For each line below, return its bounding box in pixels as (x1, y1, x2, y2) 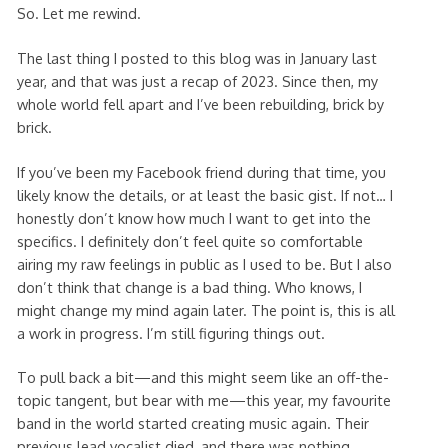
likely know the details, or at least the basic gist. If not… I (16, 185, 393, 204)
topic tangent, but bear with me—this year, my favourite (16, 391, 391, 410)
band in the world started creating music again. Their (16, 414, 369, 433)
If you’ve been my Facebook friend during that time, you (16, 162, 386, 181)
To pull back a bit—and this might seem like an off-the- (16, 368, 389, 387)
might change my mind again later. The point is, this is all (16, 300, 395, 319)
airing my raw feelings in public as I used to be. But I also (16, 254, 392, 273)
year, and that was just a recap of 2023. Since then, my (16, 71, 378, 90)
